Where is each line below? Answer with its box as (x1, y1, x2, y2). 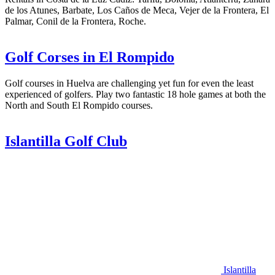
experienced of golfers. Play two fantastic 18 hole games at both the (5, 89, 266, 100)
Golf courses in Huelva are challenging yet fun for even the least (5, 78, 254, 89)
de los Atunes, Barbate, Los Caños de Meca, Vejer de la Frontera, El (5, 5, 269, 16)
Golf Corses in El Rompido (5, 49, 174, 66)
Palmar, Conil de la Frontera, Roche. (5, 16, 146, 27)
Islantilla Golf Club (5, 133, 127, 150)
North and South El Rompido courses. (5, 100, 153, 111)
